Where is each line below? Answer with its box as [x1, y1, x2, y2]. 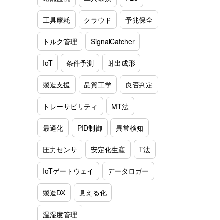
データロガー [108, 165, 149, 176]
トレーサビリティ [43, 101, 98, 111]
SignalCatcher [91, 36, 135, 46]
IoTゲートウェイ [43, 165, 94, 176]
